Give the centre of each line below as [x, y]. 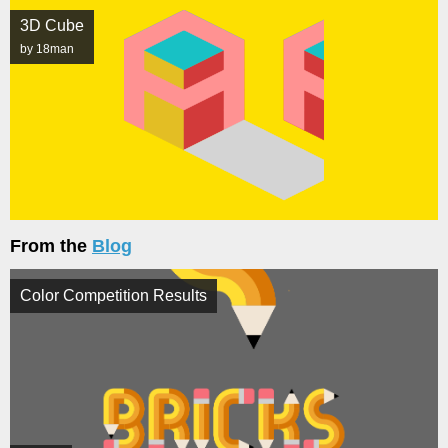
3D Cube [52, 25]
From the [51, 246]
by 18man [47, 49]
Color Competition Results [113, 295]
